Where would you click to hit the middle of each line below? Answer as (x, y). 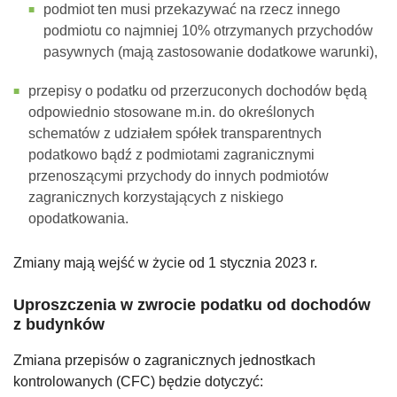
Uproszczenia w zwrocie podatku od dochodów (192, 305)
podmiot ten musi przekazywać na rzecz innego (192, 10)
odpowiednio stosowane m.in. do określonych (171, 113)
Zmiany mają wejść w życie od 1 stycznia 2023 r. (165, 263)
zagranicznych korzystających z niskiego (156, 198)
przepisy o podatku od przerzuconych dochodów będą (198, 91)
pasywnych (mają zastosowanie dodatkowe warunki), (210, 52)
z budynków (59, 325)
